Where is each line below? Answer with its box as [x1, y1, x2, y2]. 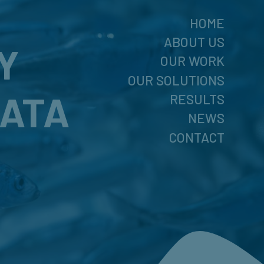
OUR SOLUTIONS [127, 71, 225, 88]
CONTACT [169, 128, 225, 146]
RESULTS [169, 91, 225, 107]
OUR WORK [160, 52, 225, 70]
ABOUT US [163, 33, 225, 50]
